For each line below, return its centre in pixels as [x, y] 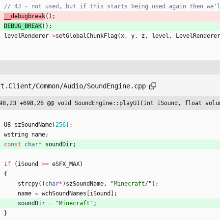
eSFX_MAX [66, 164]
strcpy [28, 184]
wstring [16, 135]
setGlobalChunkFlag [86, 36]
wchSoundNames [64, 194]
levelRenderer [26, 36]
